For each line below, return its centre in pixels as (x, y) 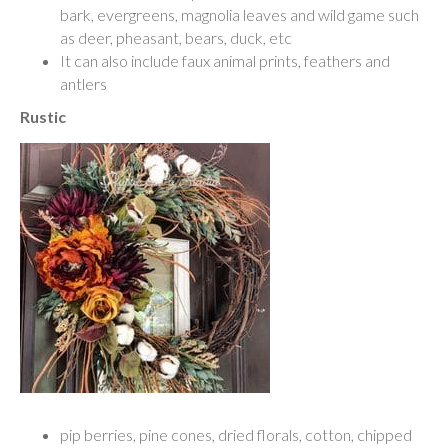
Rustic (43, 117)
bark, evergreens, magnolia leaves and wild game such (239, 15)
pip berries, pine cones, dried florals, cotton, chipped (236, 435)
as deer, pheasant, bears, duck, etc (176, 38)
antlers (83, 84)
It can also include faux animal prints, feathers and (225, 61)
